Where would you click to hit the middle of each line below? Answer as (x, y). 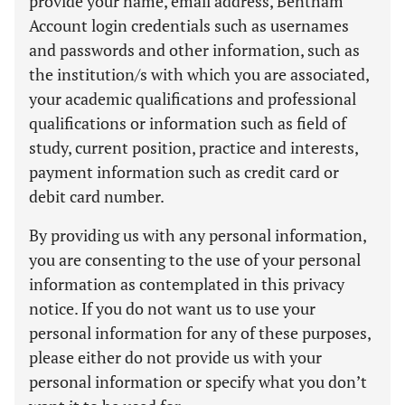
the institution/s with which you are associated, (199, 74)
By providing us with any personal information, (198, 235)
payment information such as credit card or (184, 172)
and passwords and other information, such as (194, 50)
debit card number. (97, 196)
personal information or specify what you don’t (198, 381)
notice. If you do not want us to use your (172, 308)
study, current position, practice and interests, (193, 147)
